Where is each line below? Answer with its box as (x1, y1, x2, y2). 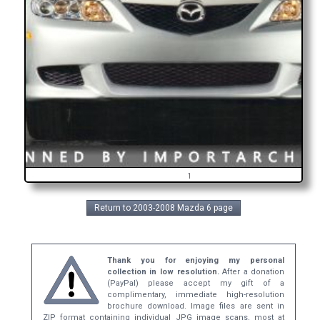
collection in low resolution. (106, 267, 219, 276)
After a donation (219, 267, 285, 276)
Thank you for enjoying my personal (106, 256, 285, 265)
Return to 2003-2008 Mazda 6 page (94, 203, 233, 213)
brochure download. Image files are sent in (106, 301, 285, 311)
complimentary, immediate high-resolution (106, 290, 285, 299)
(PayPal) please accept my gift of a (106, 279, 285, 288)
